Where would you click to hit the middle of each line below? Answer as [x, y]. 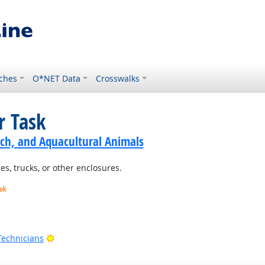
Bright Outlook [82, 237]
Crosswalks [118, 78]
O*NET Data [57, 78]
